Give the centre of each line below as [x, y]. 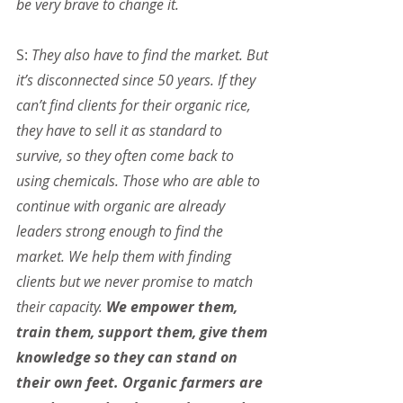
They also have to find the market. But [152, 55]
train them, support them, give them [143, 332]
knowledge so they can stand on [129, 358]
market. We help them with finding [125, 257]
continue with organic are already [122, 206]
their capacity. [61, 307]
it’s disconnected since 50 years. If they [138, 81]
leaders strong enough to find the [121, 232]
